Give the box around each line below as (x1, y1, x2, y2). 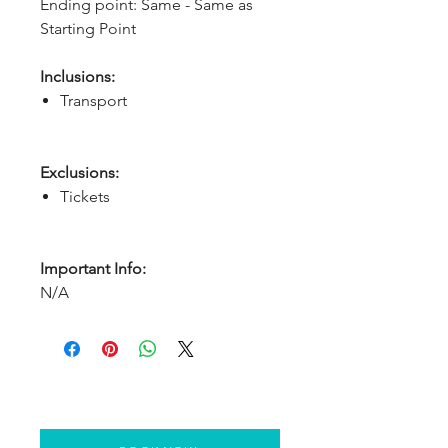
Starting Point (40, 19, 136, 38)
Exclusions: (40, 163, 119, 182)
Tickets (60, 187, 110, 206)
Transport (60, 91, 127, 110)
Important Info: (40, 259, 146, 278)
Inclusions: (40, 67, 115, 86)
